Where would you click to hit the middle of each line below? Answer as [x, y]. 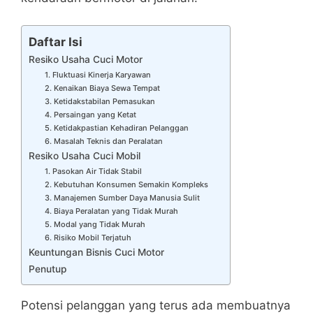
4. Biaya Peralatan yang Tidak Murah [111, 211]
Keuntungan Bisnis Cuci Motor [96, 252]
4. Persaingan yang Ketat [90, 114]
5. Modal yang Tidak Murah [95, 224]
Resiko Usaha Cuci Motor [86, 59]
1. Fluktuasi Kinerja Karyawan [97, 74]
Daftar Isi [56, 42]
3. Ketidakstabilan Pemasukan [100, 101]
